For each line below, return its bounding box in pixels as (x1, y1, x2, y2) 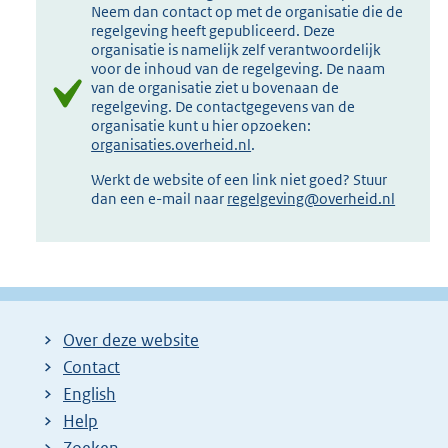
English (63, 383, 116, 406)
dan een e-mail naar (91, 188, 228, 208)
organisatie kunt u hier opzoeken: (91, 116, 312, 136)
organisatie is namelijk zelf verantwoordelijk (91, 40, 382, 60)
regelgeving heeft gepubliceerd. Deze (91, 21, 336, 41)
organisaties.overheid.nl (91, 135, 252, 155)
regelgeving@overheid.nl (227, 188, 396, 208)
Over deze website (63, 329, 199, 352)
